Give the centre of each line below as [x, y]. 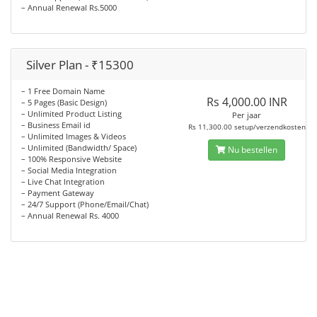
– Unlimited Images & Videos [74, 136]
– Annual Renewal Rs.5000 [69, 7]
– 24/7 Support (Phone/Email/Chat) [85, 204]
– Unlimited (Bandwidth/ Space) [79, 148]
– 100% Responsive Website [71, 159]
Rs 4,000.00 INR [247, 102]
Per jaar [247, 115]
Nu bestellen [252, 150]
